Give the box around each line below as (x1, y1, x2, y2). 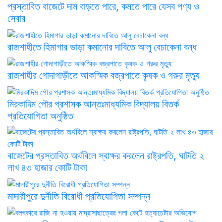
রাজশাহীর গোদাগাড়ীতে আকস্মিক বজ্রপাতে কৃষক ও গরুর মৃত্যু (7, 69, 200, 82)
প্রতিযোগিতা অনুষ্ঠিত (7, 110, 73, 122)
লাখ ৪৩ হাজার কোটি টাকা (7, 161, 87, 173)
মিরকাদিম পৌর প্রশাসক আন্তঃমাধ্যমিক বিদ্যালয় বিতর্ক (7, 98, 179, 110)
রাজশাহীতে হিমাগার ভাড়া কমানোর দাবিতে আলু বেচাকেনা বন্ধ (7, 41, 197, 53)
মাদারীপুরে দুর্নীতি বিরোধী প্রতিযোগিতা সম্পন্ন (7, 190, 153, 202)
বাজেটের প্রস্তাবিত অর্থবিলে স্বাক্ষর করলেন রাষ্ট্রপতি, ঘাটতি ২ (7, 149, 204, 162)
